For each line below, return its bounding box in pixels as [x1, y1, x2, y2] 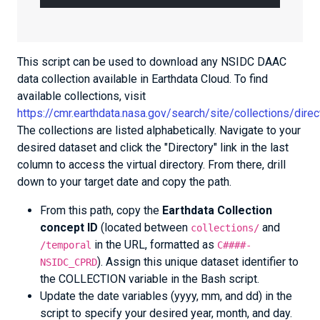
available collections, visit [17, 89, 146, 103]
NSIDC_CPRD [40, 256, 97, 268]
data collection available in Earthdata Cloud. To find [17, 72, 268, 86]
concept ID [40, 221, 98, 234]
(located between [98, 221, 191, 234]
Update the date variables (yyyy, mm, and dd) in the [40, 289, 292, 303]
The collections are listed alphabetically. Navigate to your [17, 124, 301, 137]
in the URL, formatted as [91, 238, 217, 251]
